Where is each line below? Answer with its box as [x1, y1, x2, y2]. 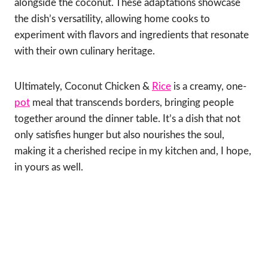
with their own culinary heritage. [14, 45, 155, 56]
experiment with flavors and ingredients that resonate [14, 29, 249, 40]
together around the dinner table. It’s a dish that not [14, 113, 240, 124]
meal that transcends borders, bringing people [30, 97, 234, 108]
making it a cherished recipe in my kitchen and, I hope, [14, 145, 251, 156]
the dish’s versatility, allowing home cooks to [14, 13, 210, 24]
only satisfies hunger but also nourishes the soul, [14, 129, 224, 140]
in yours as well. [14, 162, 83, 172]
